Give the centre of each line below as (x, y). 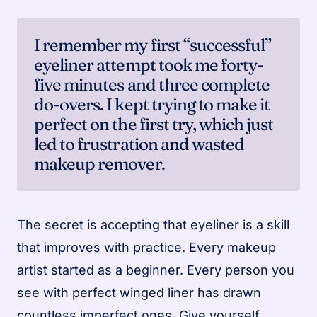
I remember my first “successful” (153, 45)
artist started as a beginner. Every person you (156, 270)
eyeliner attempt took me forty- (149, 64)
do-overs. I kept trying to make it (152, 104)
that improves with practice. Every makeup (146, 247)
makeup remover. (99, 163)
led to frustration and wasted (139, 144)
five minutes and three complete (152, 84)
